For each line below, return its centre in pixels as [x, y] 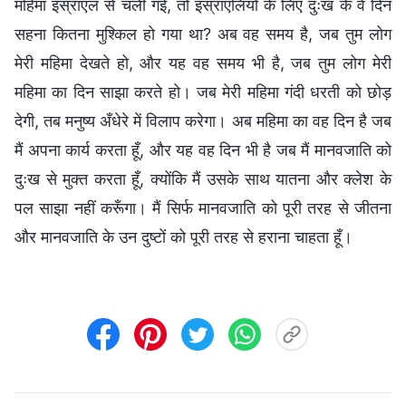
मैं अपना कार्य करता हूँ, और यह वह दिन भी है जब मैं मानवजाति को [203, 150]
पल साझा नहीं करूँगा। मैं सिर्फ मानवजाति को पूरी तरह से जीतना [203, 208]
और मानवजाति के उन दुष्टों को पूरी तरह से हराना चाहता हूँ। [184, 237]
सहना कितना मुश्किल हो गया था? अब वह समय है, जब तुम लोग [203, 34]
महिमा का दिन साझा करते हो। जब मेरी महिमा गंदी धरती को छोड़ [203, 92]
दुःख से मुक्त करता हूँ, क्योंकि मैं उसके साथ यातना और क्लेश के [203, 179]
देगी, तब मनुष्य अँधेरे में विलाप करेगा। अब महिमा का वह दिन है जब [203, 121]
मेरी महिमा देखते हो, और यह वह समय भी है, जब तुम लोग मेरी [203, 63]
